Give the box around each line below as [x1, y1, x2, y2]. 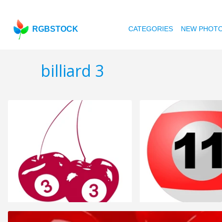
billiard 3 [41, 60, 104, 82]
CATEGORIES [128, 25, 173, 33]
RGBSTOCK [32, 25, 79, 33]
